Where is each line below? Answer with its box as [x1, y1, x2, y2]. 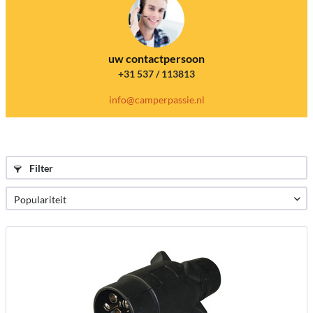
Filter [27, 162, 53, 174]
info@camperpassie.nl [108, 94, 205, 105]
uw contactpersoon [108, 52, 205, 65]
